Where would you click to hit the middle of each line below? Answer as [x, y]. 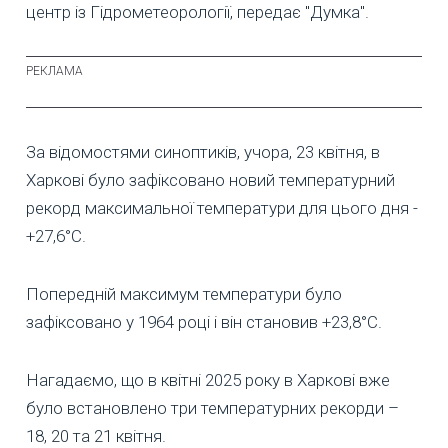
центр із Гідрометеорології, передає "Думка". [197, 12]
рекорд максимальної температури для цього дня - [222, 208]
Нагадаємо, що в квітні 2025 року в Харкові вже [208, 380]
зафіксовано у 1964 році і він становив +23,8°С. [204, 322]
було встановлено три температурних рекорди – [212, 408]
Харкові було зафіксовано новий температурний [210, 180]
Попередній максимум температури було [184, 294]
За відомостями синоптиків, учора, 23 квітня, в [203, 152]
